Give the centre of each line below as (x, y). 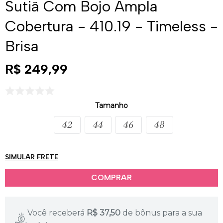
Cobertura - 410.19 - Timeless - (111, 26)
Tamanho (111, 106)
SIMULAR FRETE (32, 157)
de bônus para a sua (163, 213)
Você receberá (56, 213)
